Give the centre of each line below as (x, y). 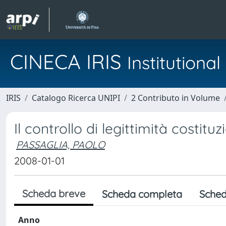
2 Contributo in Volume (176, 98)
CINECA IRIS (69, 62)
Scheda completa (142, 194)
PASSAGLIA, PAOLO (61, 145)
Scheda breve (54, 193)
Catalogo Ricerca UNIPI (76, 98)
